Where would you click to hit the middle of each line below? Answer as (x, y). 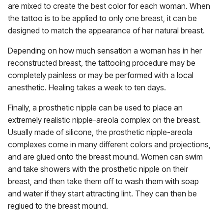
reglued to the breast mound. (58, 206)
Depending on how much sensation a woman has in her (105, 51)
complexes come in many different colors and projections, (109, 144)
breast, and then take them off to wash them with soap (103, 181)
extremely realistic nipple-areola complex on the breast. (104, 120)
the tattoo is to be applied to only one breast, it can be (102, 18)
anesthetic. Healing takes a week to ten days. (87, 87)
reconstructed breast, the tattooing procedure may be (102, 63)
